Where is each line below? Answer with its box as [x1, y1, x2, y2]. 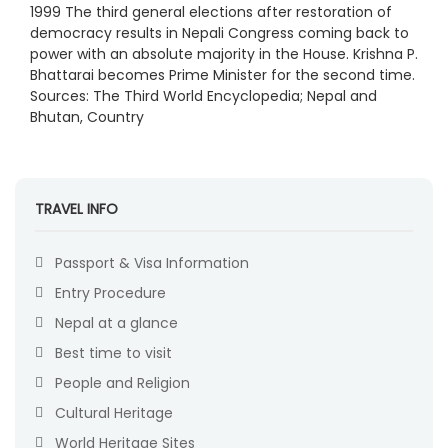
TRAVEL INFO [35, 198, 118, 219]
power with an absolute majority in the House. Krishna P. [30, 43, 418, 64]
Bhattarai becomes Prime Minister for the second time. [30, 64, 415, 85]
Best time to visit [55, 342, 172, 363]
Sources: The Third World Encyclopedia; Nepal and [30, 85, 377, 106]
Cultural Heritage [55, 402, 173, 423]
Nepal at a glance [55, 312, 178, 333]
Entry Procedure [55, 282, 166, 303]
